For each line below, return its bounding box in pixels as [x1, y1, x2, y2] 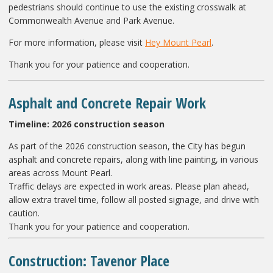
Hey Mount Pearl [145, 36, 211, 48]
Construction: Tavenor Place [9, 250, 169, 271]
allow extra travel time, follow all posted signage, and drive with [9, 193, 259, 205]
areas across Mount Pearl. [9, 166, 112, 179]
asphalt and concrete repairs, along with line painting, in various [9, 153, 258, 165]
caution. [9, 207, 40, 219]
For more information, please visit [9, 36, 145, 48]
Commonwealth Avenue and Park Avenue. [9, 14, 174, 26]
